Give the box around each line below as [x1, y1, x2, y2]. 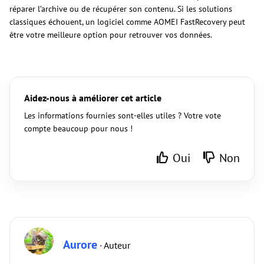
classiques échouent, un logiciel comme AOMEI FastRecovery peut [9, 16, 245, 28]
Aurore [63, 237, 97, 253]
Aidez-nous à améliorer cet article [24, 92, 161, 104]
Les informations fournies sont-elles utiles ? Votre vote [24, 110, 221, 121]
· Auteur [97, 239, 130, 252]
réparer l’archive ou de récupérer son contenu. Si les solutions [9, 4, 232, 15]
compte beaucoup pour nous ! [24, 123, 133, 134]
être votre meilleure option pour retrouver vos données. [9, 29, 212, 41]
